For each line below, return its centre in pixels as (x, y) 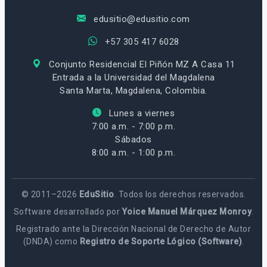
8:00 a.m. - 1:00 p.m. (133, 152)
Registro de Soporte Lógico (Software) (161, 241)
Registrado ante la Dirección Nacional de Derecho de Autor (133, 229)
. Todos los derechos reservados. (180, 194)
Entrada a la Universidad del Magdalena (133, 77)
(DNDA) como (51, 241)
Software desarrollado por (68, 211)
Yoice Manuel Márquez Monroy (187, 211)
